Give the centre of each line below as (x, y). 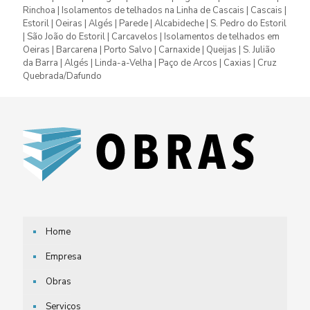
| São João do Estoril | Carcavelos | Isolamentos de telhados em (151, 37)
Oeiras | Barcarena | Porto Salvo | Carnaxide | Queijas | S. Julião (149, 50)
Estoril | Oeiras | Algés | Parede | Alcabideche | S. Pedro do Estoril (155, 24)
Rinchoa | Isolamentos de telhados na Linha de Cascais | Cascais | (155, 11)
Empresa (64, 257)
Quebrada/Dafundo (62, 76)
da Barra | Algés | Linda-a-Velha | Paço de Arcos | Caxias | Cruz (150, 63)
